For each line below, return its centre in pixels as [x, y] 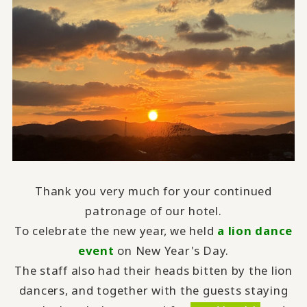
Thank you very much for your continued [153, 191]
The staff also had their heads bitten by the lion [153, 271]
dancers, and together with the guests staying [153, 291]
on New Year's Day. [172, 251]
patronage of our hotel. [153, 211]
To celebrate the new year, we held [116, 231]
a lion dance [255, 231]
